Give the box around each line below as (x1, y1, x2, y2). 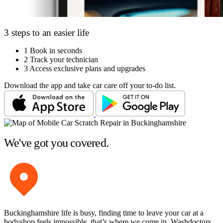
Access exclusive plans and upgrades (29, 64, 145, 73)
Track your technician (30, 55, 98, 64)
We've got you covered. (4, 136, 109, 150)
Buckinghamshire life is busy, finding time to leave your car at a (4, 209, 204, 218)
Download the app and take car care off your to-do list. (4, 81, 176, 90)
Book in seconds (30, 46, 82, 55)
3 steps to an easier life (4, 27, 89, 38)
